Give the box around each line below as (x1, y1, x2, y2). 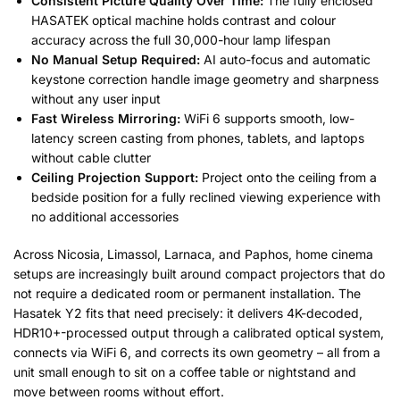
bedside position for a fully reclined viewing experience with (31, 188, 380, 204)
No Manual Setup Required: (31, 51, 200, 67)
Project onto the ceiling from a (198, 169, 377, 185)
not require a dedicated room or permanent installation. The (13, 285, 361, 301)
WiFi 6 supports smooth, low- (180, 110, 354, 126)
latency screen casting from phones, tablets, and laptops (31, 129, 364, 146)
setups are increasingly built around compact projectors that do (13, 265, 385, 281)
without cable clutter (31, 149, 151, 165)
